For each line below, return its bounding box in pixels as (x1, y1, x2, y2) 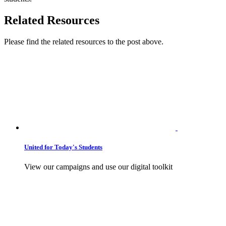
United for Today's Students (24, 143, 102, 151)
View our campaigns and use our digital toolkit (24, 162, 173, 172)
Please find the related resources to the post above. (4, 37, 163, 46)
